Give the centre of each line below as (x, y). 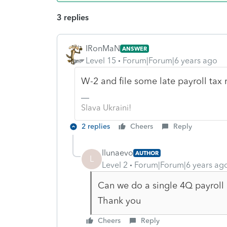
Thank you (119, 200)
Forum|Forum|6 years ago (170, 60)
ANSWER (135, 48)
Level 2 (115, 165)
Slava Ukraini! (106, 107)
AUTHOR (147, 153)
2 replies (96, 126)
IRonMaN (103, 48)
